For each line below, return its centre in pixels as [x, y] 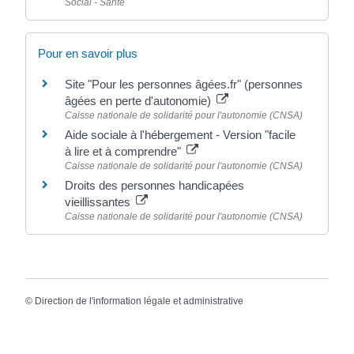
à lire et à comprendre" [125, 151]
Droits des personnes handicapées [155, 185]
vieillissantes [100, 202]
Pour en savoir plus [88, 53]
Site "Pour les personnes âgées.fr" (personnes [184, 84]
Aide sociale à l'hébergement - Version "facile [181, 135]
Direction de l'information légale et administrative [139, 301]
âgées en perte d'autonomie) [140, 101]
